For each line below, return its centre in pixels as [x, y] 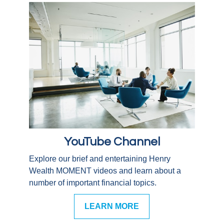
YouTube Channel [112, 141]
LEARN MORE [112, 206]
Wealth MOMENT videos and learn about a [105, 170]
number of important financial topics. [93, 182]
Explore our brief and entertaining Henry [100, 158]
